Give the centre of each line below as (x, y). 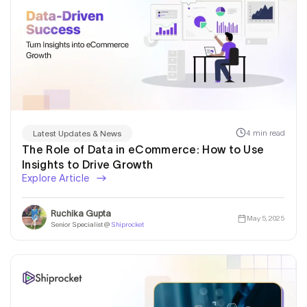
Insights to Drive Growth (88, 164)
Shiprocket (127, 225)
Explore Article (57, 178)
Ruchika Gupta (81, 214)
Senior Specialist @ (81, 225)
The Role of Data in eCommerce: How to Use (143, 149)
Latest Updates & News (77, 133)
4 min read (266, 133)
